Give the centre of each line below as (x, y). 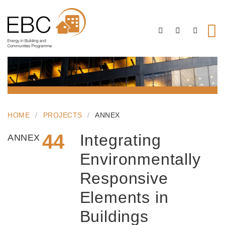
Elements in (124, 198)
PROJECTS (63, 115)
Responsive (124, 179)
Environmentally (140, 159)
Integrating (120, 140)
